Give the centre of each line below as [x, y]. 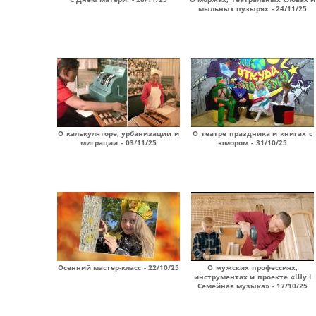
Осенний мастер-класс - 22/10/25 [119, 267]
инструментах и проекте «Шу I [253, 276]
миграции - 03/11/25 [119, 142]
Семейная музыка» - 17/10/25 [253, 286]
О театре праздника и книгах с [253, 133]
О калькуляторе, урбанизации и [119, 133]
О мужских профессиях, [253, 267]
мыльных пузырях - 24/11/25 [253, 8]
